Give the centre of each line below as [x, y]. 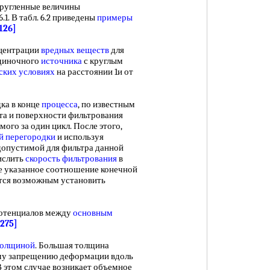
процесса [60, 104]
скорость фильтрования [71, 159]
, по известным [106, 104]
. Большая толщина [72, 245]
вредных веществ [75, 50]
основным [93, 213]
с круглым [102, 61]
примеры [115, 17]
